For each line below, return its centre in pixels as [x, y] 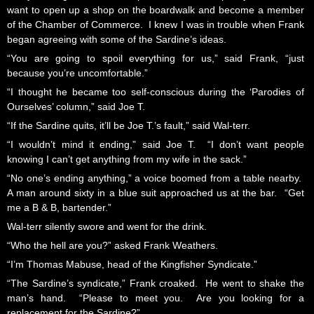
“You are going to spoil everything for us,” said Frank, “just [156, 59]
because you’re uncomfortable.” [77, 73]
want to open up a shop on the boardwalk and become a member [156, 10]
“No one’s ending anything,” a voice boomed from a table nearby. [156, 178]
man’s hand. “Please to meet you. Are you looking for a [156, 298]
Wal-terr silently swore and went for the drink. [107, 227]
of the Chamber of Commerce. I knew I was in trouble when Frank [156, 25]
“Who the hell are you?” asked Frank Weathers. [112, 246]
